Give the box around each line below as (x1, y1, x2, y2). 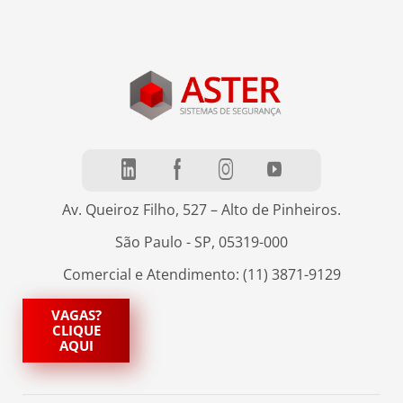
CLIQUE (51, 320, 101, 339)
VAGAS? (50, 305, 102, 324)
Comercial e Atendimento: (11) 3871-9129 (62, 264, 341, 284)
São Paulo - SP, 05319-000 (115, 231, 288, 252)
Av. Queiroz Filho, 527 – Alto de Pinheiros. (62, 199, 341, 219)
